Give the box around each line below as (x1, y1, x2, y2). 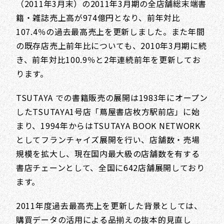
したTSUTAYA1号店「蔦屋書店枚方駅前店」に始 (16, 105, 200, 117)
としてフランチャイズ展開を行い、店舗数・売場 (16, 133, 200, 145)
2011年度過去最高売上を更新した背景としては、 (16, 199, 202, 211)
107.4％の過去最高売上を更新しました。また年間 (16, 25, 205, 37)
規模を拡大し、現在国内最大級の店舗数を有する (16, 147, 200, 159)
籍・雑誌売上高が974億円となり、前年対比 (16, 11, 180, 23)
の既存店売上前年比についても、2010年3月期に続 (16, 39, 207, 51)
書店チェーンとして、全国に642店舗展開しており (16, 161, 205, 173)
